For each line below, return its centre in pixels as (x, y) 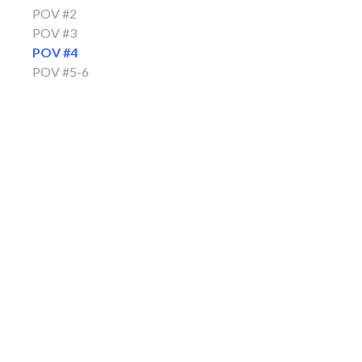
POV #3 (55, 32)
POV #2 (55, 13)
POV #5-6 (61, 71)
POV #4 (55, 52)
